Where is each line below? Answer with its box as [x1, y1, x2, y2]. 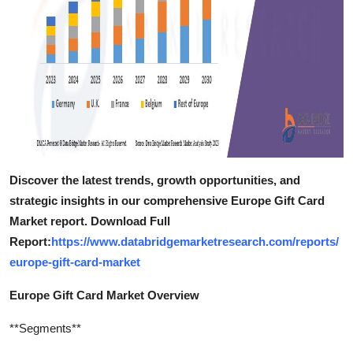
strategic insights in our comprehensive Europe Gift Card [9, 193, 325, 207]
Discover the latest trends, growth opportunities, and [9, 173, 300, 187]
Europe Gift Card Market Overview [9, 288, 199, 302]
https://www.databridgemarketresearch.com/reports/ [51, 234, 339, 248]
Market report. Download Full [9, 214, 170, 228]
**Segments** [9, 321, 81, 335]
